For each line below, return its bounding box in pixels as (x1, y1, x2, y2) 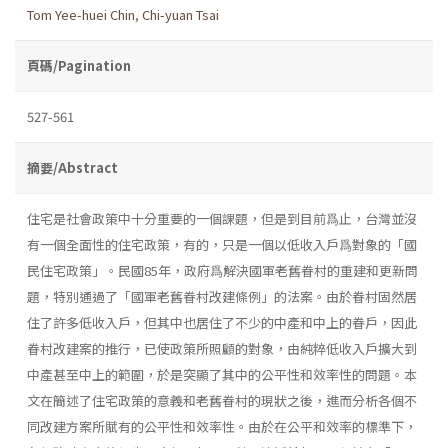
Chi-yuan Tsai (142, 4, 219, 24)
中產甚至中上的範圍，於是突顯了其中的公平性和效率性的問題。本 (27, 364, 417, 384)
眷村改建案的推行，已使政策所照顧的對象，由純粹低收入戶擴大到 (27, 338, 417, 358)
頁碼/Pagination (27, 55, 131, 75)
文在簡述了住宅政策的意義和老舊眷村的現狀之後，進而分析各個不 (27, 390, 417, 410)
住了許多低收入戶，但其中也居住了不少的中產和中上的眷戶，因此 (27, 312, 417, 332)
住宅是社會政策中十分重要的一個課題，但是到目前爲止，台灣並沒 (27, 208, 417, 228)
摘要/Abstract (27, 157, 118, 177)
